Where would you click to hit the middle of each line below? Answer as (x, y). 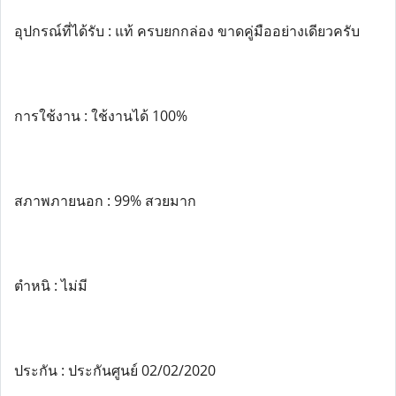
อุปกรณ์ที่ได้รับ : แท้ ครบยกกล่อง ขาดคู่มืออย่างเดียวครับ (187, 31)
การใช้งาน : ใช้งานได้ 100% (101, 116)
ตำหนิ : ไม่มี (51, 286)
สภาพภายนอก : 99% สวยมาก (105, 201)
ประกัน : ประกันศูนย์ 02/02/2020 (115, 370)
